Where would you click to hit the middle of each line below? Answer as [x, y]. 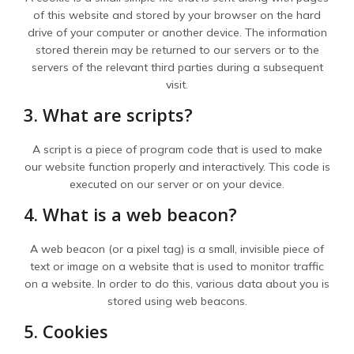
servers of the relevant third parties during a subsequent [177, 67]
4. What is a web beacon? [130, 214]
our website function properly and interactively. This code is [177, 167]
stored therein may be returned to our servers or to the [177, 50]
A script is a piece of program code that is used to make [177, 149]
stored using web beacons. [177, 301]
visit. [177, 85]
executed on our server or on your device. [177, 184]
